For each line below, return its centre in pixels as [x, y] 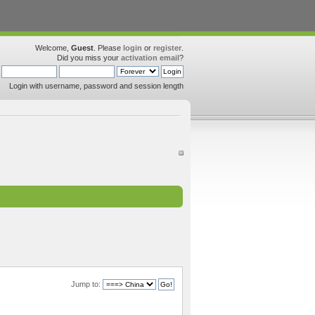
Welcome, [53, 48]
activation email [150, 58]
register [167, 48]
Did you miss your [89, 58]
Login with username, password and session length [96, 86]
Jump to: [86, 284]
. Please [108, 48]
